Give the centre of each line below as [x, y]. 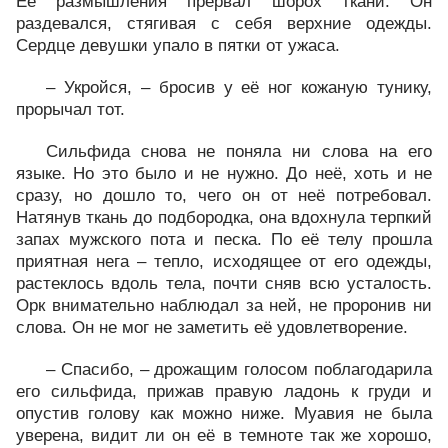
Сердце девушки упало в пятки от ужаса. [178, 45]
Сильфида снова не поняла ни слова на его [239, 151]
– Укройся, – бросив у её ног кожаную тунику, [239, 87]
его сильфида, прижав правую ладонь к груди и [224, 391]
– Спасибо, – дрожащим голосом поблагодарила [239, 369]
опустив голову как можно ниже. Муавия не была [224, 413]
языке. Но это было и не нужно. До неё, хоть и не [224, 173]
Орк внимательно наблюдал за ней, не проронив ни [224, 305]
